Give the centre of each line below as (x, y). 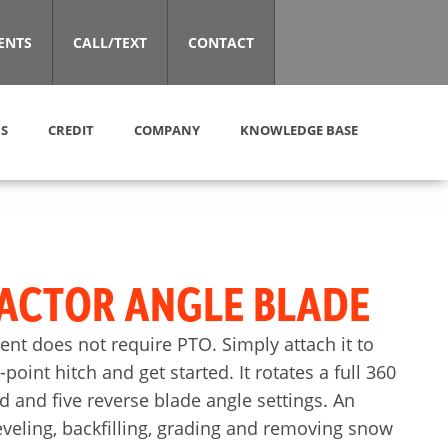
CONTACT (220, 42)
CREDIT (71, 129)
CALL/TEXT (109, 42)
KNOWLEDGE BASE (299, 129)
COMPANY (167, 129)
